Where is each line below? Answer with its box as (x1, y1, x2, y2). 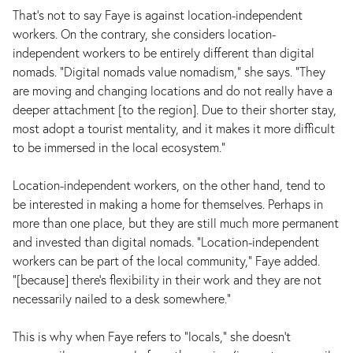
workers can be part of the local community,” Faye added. (13, 252, 320, 269)
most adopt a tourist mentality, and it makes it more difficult (13, 120, 335, 136)
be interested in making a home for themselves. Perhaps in (13, 195, 323, 212)
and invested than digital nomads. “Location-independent (13, 233, 319, 250)
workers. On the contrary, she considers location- (13, 25, 276, 42)
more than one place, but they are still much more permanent (13, 214, 339, 231)
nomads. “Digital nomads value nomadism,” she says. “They (13, 63, 325, 80)
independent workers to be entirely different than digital (13, 44, 314, 61)
